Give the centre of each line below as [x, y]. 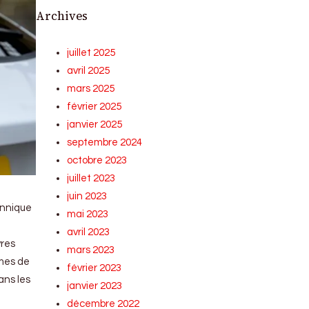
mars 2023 [91, 250]
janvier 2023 [95, 286]
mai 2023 [88, 214]
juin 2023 [87, 196]
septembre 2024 [105, 142]
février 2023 [94, 268]
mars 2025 [91, 89]
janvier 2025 [95, 124]
